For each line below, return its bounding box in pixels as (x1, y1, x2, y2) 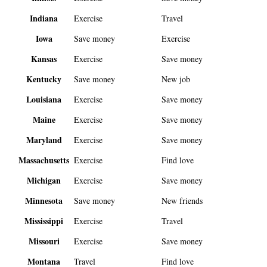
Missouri (28, 235, 60, 248)
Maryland (26, 133, 62, 147)
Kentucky (26, 73, 62, 86)
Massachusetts (18, 154, 70, 167)
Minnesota (25, 194, 63, 207)
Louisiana (26, 93, 62, 106)
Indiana (30, 12, 58, 25)
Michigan (27, 174, 61, 187)
